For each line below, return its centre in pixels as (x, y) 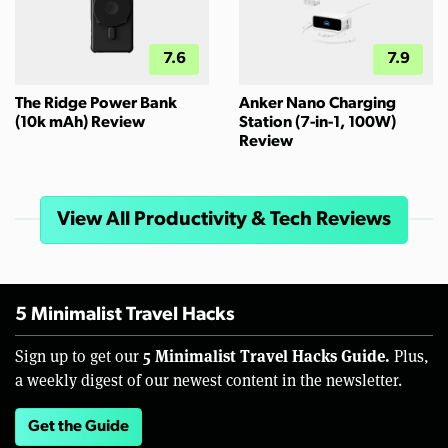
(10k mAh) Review (80, 123)
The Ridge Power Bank (96, 104)
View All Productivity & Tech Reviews (224, 220)
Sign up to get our (79, 356)
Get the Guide (78, 427)
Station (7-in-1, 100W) (317, 123)
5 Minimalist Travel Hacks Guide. (266, 356)
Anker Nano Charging (317, 104)
